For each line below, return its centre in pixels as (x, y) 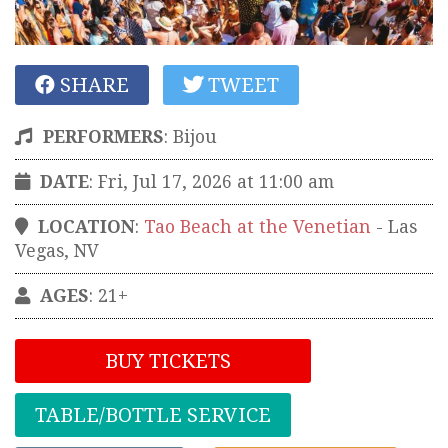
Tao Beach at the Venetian (257, 226)
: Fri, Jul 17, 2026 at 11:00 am (211, 181)
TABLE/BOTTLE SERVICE (153, 414)
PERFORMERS (103, 136)
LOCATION (86, 226)
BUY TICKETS (165, 360)
